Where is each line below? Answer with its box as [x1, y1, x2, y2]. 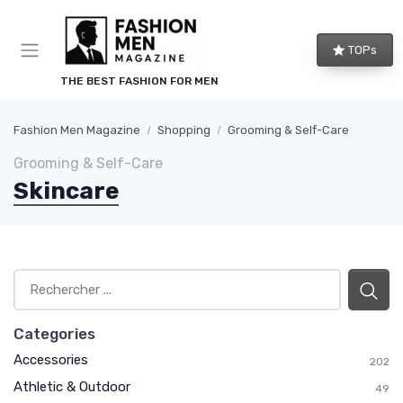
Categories [13, 325, 95, 343]
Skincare [13, 177, 119, 205]
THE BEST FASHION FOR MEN [60, 75, 219, 87]
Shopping [157, 123, 210, 137]
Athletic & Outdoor [13, 379, 130, 395]
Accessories [13, 352, 88, 368]
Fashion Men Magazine [13, 123, 140, 137]
